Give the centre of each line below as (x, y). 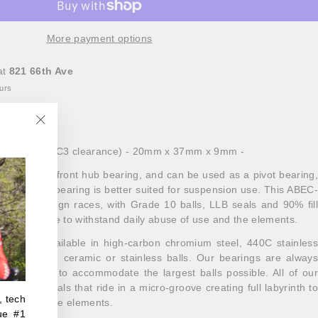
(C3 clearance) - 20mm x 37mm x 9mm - (148, 151)
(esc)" (55, 152)
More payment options (99, 38)
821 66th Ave (41, 71)
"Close (56, 137)
